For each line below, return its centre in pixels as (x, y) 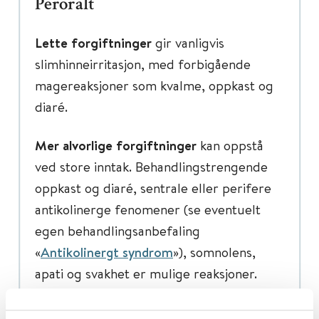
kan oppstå (230, 145)
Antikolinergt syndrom (107, 252)
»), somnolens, (214, 252)
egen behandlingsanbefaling (117, 230)
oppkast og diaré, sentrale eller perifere (153, 188)
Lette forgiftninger (95, 43)
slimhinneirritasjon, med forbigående (143, 64)
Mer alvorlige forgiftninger (116, 145)
